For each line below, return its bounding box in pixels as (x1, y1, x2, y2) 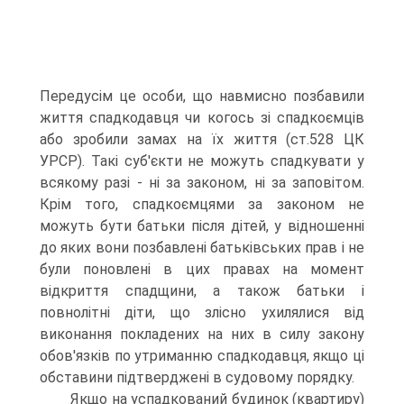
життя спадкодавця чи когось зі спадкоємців (40, 109, 364, 126)
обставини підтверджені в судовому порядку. (40, 369, 354, 386)
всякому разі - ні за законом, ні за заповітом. (40, 174, 364, 191)
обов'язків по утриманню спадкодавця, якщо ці (40, 347, 364, 364)
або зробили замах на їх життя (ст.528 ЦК (40, 131, 364, 148)
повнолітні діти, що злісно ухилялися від (40, 304, 364, 321)
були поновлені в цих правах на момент (40, 261, 364, 278)
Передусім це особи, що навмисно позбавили (40, 87, 364, 105)
